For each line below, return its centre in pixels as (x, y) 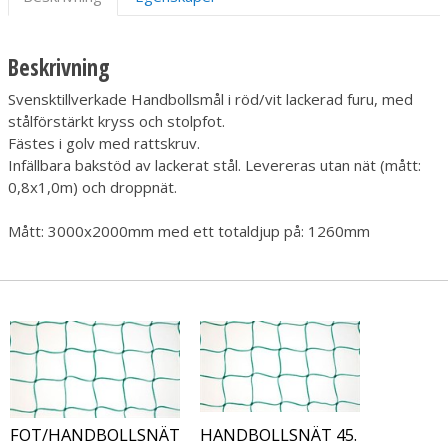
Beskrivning (58, 67)
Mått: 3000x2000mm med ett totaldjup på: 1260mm (189, 231)
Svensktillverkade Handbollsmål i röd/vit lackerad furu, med (210, 99)
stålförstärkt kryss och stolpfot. (116, 121)
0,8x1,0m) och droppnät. (92, 187)
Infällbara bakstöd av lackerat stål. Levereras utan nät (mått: (214, 165)
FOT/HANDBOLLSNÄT (95, 434)
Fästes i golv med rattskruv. (104, 143)
